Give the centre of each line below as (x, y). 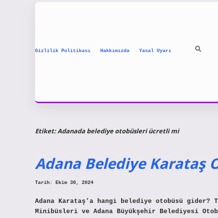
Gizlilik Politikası (63, 51)
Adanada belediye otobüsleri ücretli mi (118, 131)
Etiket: (46, 131)
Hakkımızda (115, 51)
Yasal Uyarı (155, 51)
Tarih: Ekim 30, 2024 (64, 183)
